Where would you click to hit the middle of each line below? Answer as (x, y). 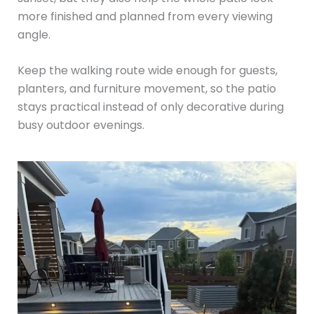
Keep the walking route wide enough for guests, (147, 71)
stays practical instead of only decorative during (150, 107)
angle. (34, 34)
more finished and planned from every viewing (145, 16)
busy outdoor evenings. (81, 125)
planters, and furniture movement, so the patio (146, 89)
